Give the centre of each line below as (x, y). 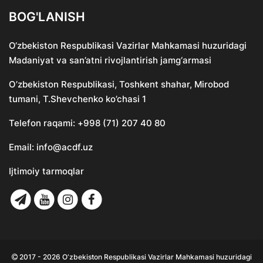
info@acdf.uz (65, 147)
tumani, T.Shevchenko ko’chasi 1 (77, 99)
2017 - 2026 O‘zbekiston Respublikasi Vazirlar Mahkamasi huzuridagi (134, 257)
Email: (23, 147)
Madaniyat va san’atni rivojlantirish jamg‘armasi (110, 60)
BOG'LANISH (47, 16)
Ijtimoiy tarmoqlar (46, 171)
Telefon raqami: (43, 123)
